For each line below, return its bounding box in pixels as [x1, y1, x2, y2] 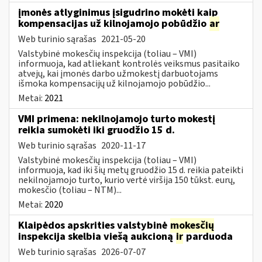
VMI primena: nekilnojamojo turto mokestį [18, 111, 215, 126]
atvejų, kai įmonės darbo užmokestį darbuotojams [18, 67, 218, 80]
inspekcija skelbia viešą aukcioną [18, 229, 175, 244]
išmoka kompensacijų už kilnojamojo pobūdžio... [18, 77, 211, 90]
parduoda [184, 229, 233, 244]
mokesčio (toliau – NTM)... [18, 183, 122, 196]
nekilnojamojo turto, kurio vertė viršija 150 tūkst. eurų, [18, 173, 235, 187]
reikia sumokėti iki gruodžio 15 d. [18, 122, 175, 137]
